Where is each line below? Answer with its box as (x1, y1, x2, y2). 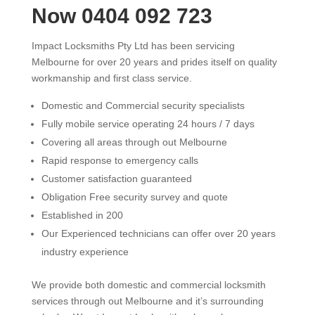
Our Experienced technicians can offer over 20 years (41, 228, 276, 239)
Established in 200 (41, 210, 123, 221)
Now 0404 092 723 (31, 4, 212, 27)
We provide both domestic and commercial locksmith (31, 279, 266, 290)
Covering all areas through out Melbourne (41, 136, 227, 148)
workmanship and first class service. (31, 72, 192, 84)
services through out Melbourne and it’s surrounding (31, 295, 264, 307)
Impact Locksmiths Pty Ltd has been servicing (31, 40, 235, 51)
